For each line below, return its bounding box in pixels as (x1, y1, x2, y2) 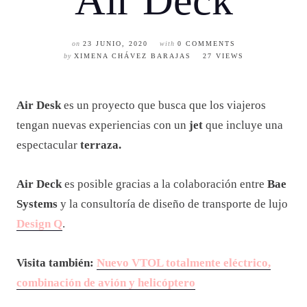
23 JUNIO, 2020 (82, 40, 148, 47)
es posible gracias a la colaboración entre (64, 177, 267, 191)
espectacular (16, 138, 80, 151)
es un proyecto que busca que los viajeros (61, 99, 266, 112)
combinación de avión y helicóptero (16, 276, 195, 289)
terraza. (80, 138, 121, 151)
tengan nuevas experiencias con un (16, 119, 189, 132)
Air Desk (16, 99, 61, 112)
